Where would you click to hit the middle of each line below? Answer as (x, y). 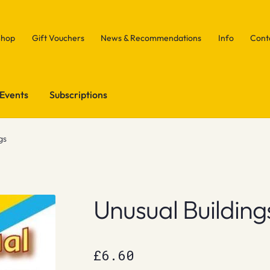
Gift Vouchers (58, 38)
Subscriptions (79, 94)
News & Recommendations (151, 38)
